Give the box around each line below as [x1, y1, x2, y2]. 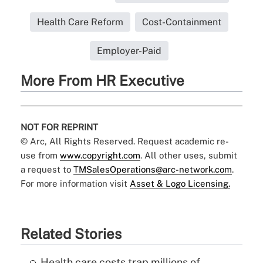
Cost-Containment [141, 16, 221, 28]
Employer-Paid [96, 45, 161, 57]
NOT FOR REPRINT [20, 122, 98, 133]
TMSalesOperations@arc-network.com [73, 164, 232, 175]
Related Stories [20, 225, 122, 242]
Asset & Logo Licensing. [129, 178, 230, 189]
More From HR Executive [20, 72, 184, 89]
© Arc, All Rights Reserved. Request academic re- [20, 136, 229, 147]
